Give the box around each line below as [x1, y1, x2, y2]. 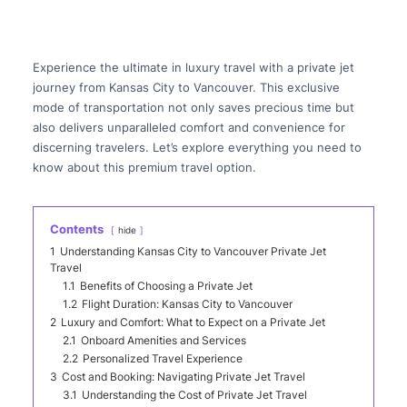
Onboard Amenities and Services [80, 334, 246, 348]
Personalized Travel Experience [82, 352, 243, 366]
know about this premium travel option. [32, 160, 256, 175]
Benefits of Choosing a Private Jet [79, 280, 253, 293]
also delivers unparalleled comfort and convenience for [32, 120, 345, 135]
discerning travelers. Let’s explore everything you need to [32, 140, 362, 155]
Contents [49, 222, 104, 237]
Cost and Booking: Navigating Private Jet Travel [61, 371, 305, 384]
